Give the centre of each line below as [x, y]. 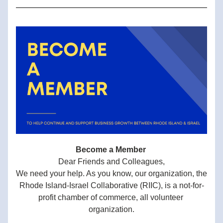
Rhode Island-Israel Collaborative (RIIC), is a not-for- [111, 185]
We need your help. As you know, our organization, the [111, 173]
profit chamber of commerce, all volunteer [111, 197]
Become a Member [111, 150]
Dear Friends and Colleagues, [111, 162]
